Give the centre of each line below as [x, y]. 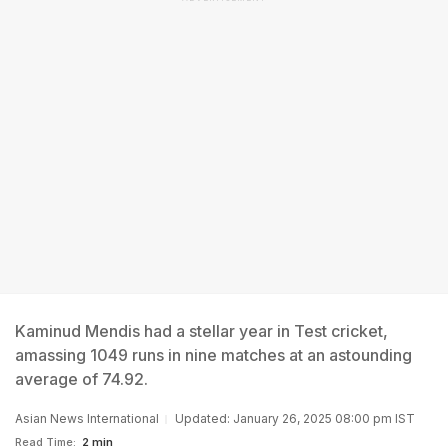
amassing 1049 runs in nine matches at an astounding [213, 355]
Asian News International [87, 418]
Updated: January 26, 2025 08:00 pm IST [295, 418]
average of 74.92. [81, 379]
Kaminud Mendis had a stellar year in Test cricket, [201, 331]
